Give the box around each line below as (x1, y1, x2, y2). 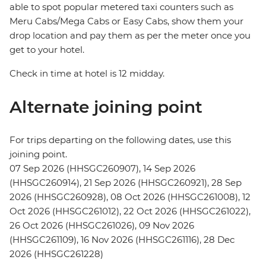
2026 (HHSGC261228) (9, 248, 103, 260)
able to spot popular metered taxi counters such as (9, 1, 233, 13)
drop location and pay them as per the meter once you (9, 30, 251, 42)
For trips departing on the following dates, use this (9, 134, 231, 146)
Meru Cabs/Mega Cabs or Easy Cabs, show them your (9, 15, 243, 27)
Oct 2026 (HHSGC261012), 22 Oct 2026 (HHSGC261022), (9, 205, 251, 217)
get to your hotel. (9, 44, 84, 56)
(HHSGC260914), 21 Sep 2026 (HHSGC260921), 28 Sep (9, 177, 242, 189)
